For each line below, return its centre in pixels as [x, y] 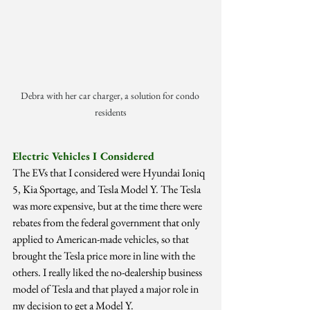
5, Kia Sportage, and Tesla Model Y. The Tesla [108, 190]
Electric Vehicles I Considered [83, 156]
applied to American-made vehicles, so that [102, 239]
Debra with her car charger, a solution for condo [111, 96]
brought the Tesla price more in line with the [105, 256]
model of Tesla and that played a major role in [107, 289]
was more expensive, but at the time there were [108, 206]
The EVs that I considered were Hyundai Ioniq [110, 173]
